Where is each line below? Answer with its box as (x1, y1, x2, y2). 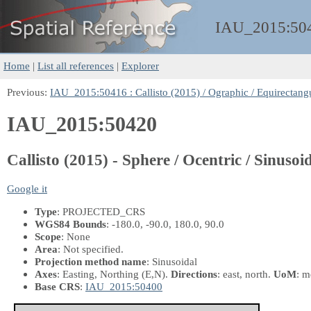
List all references (37, 60, 114, 72)
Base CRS (35, 280, 80, 292)
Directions (171, 267, 217, 280)
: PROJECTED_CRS (57, 205, 145, 217)
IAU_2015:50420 (7, 112, 157, 137)
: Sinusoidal (146, 255, 197, 267)
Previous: (7, 86, 50, 98)
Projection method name (35, 255, 146, 267)
